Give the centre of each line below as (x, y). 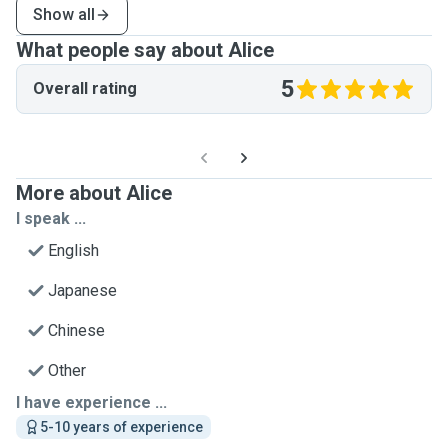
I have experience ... (91, 402)
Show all (64, 14)
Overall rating (85, 88)
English (73, 250)
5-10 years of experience (121, 427)
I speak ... (51, 218)
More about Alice (94, 193)
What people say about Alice (145, 50)
